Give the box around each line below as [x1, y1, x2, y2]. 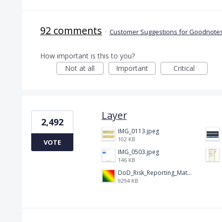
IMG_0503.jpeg [117, 147, 159, 156]
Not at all [65, 63, 95, 73]
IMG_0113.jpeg [117, 126, 159, 135]
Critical [173, 63, 195, 73]
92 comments [40, 23, 102, 37]
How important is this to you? [40, 51, 135, 60]
